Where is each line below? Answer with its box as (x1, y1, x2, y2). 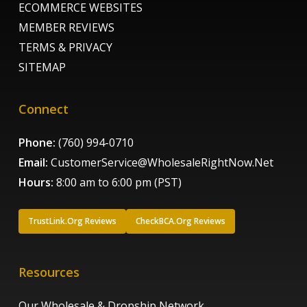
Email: (19, 155, 49, 171)
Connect (19, 101, 69, 118)
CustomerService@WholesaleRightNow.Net (51, 155, 274, 171)
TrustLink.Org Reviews (28, 215, 117, 228)
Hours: (19, 175, 54, 191)
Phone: (19, 135, 56, 151)
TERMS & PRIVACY (19, 40, 113, 56)
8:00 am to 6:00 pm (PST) (53, 175, 182, 191)
